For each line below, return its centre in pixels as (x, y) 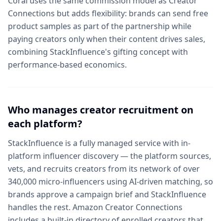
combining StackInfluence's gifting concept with (98, 52)
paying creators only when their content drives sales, (107, 39)
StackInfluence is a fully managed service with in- (99, 143)
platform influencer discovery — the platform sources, (110, 156)
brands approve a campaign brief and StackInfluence (107, 194)
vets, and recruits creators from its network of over (104, 169)
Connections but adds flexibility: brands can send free (108, 13)
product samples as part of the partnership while (100, 26)
